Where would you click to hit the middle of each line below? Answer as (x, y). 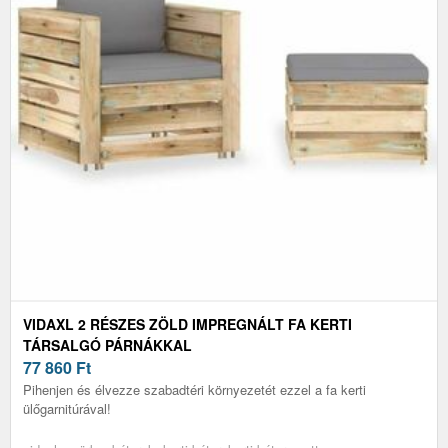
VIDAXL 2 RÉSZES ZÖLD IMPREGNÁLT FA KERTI (187, 323)
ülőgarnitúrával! (67, 408)
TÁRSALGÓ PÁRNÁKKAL (107, 344)
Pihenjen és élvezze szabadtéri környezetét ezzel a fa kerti (194, 389)
